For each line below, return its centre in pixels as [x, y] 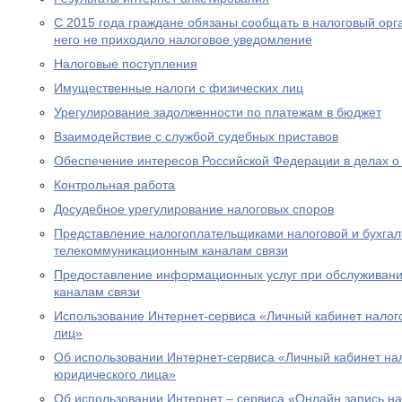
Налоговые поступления [126, 64]
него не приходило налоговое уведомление [183, 39]
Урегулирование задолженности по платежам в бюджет [218, 112]
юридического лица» [115, 374]
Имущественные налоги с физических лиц [179, 88]
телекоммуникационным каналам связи [171, 250]
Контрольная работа [114, 185]
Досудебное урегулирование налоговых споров [194, 209]
